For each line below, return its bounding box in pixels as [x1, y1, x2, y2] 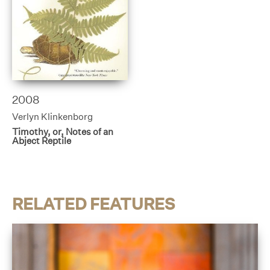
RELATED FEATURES [12, 194, 175, 214]
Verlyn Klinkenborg [12, 110, 93, 122]
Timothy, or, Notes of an [12, 126, 113, 138]
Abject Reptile [12, 135, 71, 147]
